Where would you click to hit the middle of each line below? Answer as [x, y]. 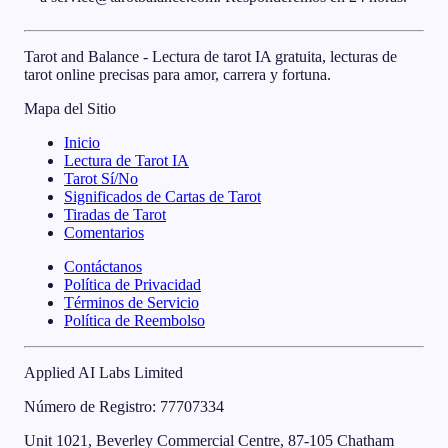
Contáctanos [103, 266]
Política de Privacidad [132, 284]
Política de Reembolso [134, 320]
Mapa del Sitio [70, 108]
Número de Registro [88, 406]
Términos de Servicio [131, 302]
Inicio [82, 142]
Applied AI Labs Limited [103, 372]
